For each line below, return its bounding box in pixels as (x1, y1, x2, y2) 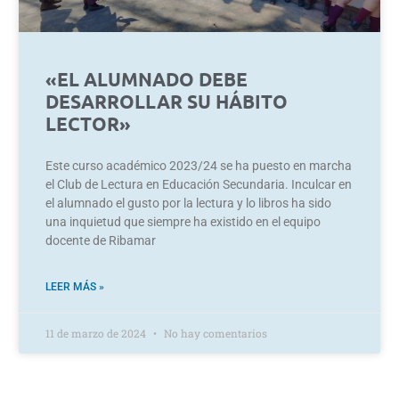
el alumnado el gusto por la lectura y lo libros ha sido (45, 196, 331, 210)
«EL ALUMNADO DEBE (45, 67, 248, 91)
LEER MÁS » (45, 281, 104, 293)
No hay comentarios (161, 326, 267, 340)
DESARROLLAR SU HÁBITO (45, 89, 288, 113)
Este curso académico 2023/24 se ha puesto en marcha (45, 159, 352, 173)
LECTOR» (45, 111, 131, 135)
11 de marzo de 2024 (45, 326, 149, 340)
